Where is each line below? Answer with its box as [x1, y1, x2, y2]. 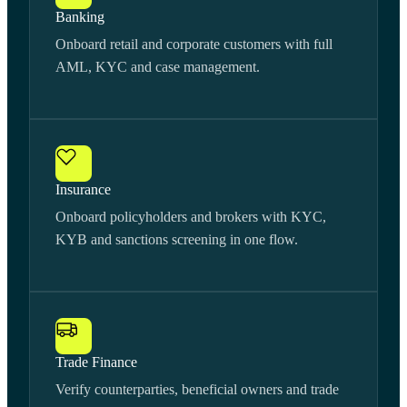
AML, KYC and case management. [55, 59, 260, 75]
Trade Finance [55, 354, 137, 371]
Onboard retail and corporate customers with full [55, 36, 333, 53]
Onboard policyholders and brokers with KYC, [55, 209, 326, 225]
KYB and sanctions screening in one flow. [55, 232, 298, 248]
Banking [55, 9, 104, 25]
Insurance [55, 182, 111, 198]
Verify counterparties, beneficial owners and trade [55, 382, 339, 398]
